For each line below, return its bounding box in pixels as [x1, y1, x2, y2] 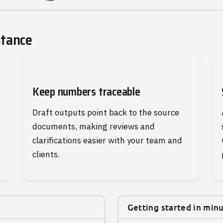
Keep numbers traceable [32, 82, 140, 101]
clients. [32, 149, 60, 160]
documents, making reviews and [32, 121, 155, 132]
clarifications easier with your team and [32, 135, 182, 146]
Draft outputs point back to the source [32, 107, 179, 118]
